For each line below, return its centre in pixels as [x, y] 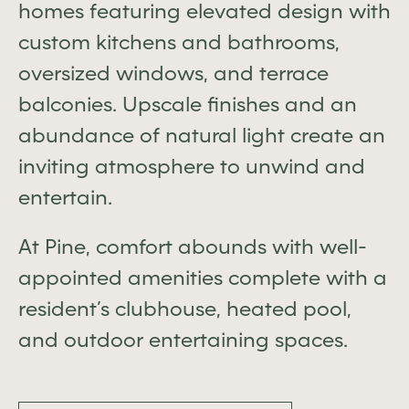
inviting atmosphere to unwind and [192, 166]
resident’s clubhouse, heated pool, [185, 309]
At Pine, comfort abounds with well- [193, 246]
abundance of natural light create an [202, 135]
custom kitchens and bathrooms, [179, 42]
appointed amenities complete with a [203, 278]
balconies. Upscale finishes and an [188, 104]
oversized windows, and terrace [173, 73]
